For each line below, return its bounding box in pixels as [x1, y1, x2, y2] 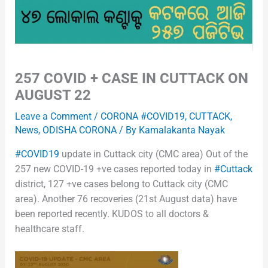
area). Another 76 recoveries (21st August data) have [14, 193, 237, 205]
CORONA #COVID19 [100, 111, 185, 123]
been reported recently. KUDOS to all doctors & [14, 208, 209, 220]
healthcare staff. [14, 223, 84, 235]
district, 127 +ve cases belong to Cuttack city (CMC [14, 178, 228, 190]
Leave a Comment [14, 111, 92, 123]
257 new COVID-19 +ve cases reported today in [14, 163, 214, 175]
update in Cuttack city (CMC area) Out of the [59, 148, 248, 160]
